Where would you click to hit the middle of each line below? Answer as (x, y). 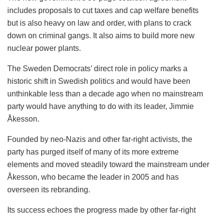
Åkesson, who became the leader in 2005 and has (93, 177)
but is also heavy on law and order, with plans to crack (99, 23)
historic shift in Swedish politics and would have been (99, 81)
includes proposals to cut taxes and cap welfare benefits (103, 11)
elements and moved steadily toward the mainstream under (108, 165)
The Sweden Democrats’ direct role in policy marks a (97, 69)
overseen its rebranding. (49, 190)
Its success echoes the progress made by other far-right (101, 210)
